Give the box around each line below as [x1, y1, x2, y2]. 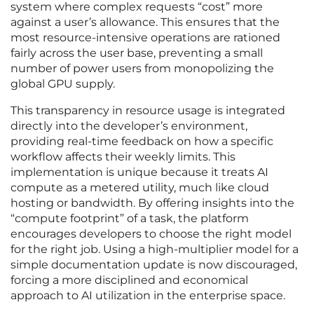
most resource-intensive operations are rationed [11, 31, 280, 45]
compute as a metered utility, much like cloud [11, 181, 269, 195]
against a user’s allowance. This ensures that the [11, 15, 280, 29]
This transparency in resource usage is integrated [11, 104, 285, 118]
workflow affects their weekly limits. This [11, 150, 235, 164]
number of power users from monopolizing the [11, 62, 274, 76]
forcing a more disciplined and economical [11, 273, 248, 287]
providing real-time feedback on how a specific [11, 135, 273, 149]
